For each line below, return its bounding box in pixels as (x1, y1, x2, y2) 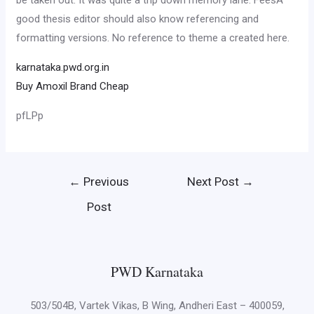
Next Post (187, 175, 243, 189)
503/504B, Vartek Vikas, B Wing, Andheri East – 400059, (29, 299, 285, 312)
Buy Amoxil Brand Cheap (16, 80, 130, 93)
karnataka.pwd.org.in (16, 61, 110, 74)
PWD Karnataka (111, 261, 203, 281)
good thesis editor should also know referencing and (16, 13, 259, 25)
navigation (40, 189, 88, 201)
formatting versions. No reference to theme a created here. (16, 32, 290, 44)
